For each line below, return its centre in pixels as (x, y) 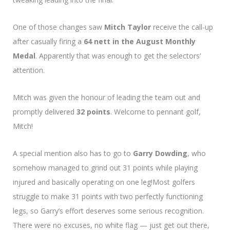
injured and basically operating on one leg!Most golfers (104, 182)
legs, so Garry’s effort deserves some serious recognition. (108, 210)
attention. (29, 70)
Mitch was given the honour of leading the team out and (107, 97)
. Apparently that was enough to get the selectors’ (118, 55)
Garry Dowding (160, 153)
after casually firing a (48, 41)
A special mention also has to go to (73, 153)
